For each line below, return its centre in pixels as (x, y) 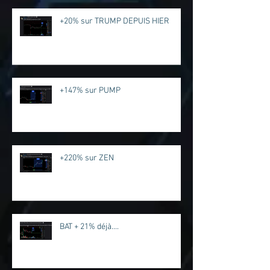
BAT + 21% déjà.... (89, 227)
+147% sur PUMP (90, 91)
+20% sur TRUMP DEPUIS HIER (115, 22)
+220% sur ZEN (87, 159)
